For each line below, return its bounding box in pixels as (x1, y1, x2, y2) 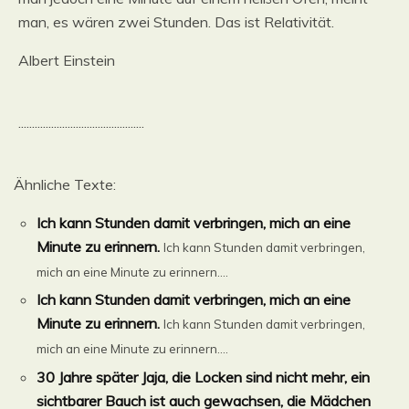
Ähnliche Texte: (14, 175, 116, 194)
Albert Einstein (18, 51, 115, 69)
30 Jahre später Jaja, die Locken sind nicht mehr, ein (37, 367, 371, 386)
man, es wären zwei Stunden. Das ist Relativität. (18, 13, 334, 31)
